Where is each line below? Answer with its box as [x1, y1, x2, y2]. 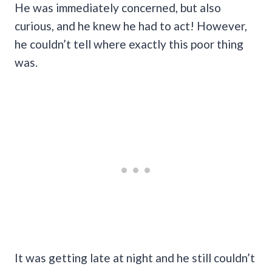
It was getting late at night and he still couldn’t [15, 250, 255, 265]
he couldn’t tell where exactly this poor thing [15, 36, 243, 51]
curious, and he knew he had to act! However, [15, 18, 247, 33]
